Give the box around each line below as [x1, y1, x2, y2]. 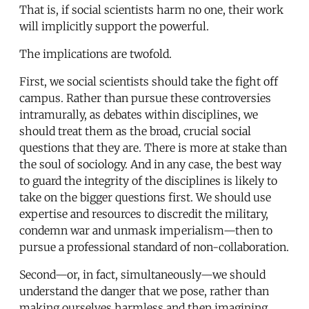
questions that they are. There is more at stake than [19, 140, 287, 154]
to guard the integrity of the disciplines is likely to [19, 173, 277, 188]
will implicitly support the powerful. [19, 19, 209, 33]
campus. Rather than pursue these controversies [19, 90, 271, 105]
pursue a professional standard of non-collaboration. [19, 239, 289, 254]
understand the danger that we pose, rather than [19, 283, 269, 298]
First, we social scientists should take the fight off [19, 74, 278, 88]
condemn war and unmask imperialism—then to [19, 223, 272, 237]
